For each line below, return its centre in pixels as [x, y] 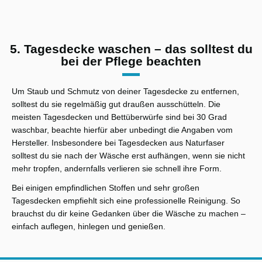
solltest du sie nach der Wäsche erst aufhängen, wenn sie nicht [128, 155]
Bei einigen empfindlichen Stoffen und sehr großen [106, 187]
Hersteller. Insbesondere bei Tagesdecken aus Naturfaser [118, 142]
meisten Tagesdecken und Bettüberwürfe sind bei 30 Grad [119, 117]
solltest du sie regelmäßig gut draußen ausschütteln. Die [116, 104]
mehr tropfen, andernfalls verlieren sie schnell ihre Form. [117, 168]
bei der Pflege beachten [131, 61]
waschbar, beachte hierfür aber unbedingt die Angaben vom [122, 130]
